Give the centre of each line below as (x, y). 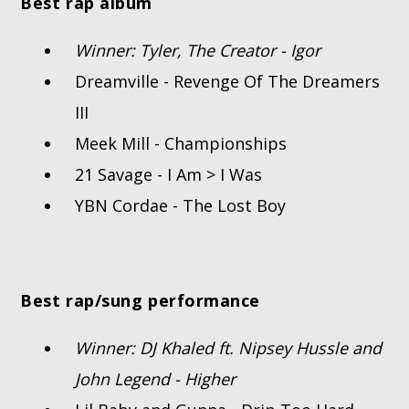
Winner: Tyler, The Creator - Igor (198, 51)
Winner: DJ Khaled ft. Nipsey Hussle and (229, 348)
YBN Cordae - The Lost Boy (181, 206)
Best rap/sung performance (140, 301)
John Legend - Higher (156, 379)
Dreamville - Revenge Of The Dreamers (228, 82)
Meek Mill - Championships (181, 144)
